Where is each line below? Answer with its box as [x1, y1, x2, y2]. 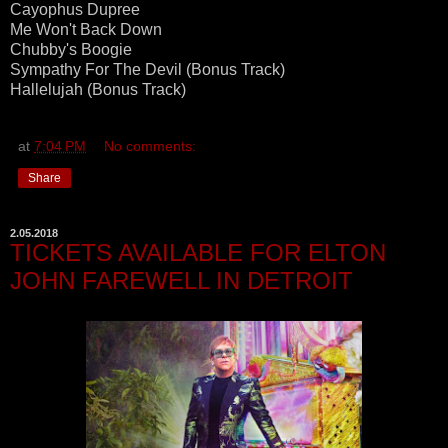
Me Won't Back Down [10, 21, 162, 39]
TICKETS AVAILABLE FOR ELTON [10, 239, 386, 267]
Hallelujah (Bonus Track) [10, 81, 186, 99]
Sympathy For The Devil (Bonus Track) [10, 61, 285, 79]
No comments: [104, 138, 197, 155]
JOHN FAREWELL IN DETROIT [10, 267, 353, 295]
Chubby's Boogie [10, 41, 132, 59]
